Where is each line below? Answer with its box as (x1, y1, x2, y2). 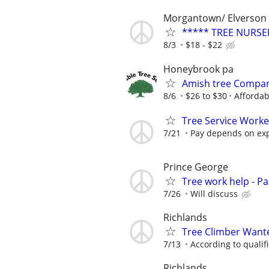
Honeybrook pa (163, 62, 234, 76)
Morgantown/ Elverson (163, 11, 267, 25)
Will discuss (190, 188, 238, 199)
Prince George (163, 160, 228, 174)
